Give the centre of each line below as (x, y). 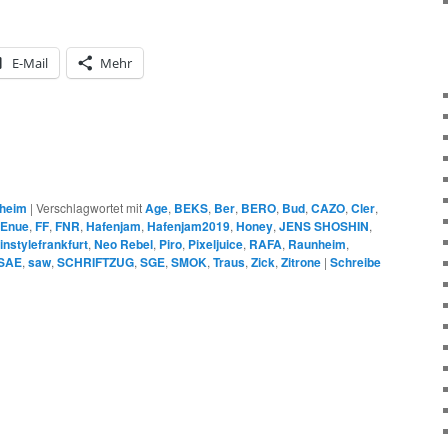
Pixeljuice (215, 244)
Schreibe (355, 262)
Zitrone (301, 262)
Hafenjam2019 (188, 226)
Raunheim (317, 244)
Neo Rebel (123, 244)
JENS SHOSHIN (324, 226)
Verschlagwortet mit (89, 208)
